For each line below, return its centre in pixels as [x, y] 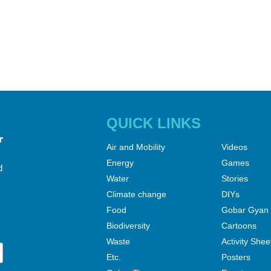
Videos [234, 147]
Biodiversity [128, 226]
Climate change [136, 194]
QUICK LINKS [153, 123]
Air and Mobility [135, 147]
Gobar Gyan [245, 210]
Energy [120, 163]
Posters [236, 257]
